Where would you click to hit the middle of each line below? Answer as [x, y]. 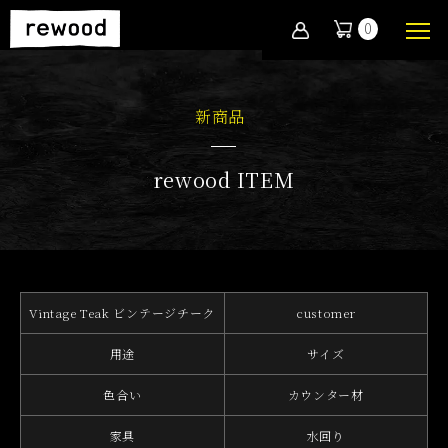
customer [325, 312]
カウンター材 [325, 394]
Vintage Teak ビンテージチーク [122, 312]
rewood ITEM [224, 179]
